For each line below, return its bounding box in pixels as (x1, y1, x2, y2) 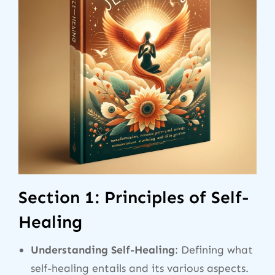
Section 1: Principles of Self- (18, 187, 249, 207)
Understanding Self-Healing (31, 242, 175, 257)
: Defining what (175, 242, 253, 257)
